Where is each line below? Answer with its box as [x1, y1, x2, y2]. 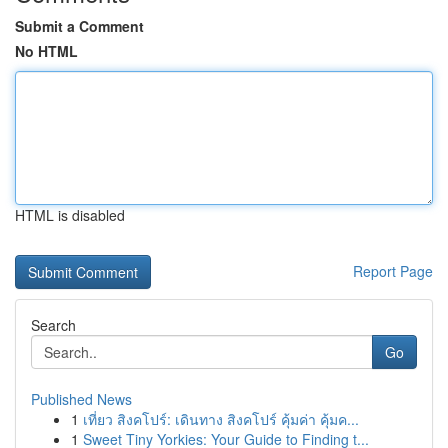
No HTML [15, 41, 78, 61]
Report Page [353, 261, 433, 281]
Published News [31, 389, 132, 409]
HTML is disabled [15, 205, 125, 225]
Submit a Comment [15, 16, 144, 36]
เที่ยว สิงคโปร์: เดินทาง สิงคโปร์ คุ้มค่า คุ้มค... [83, 409, 359, 429]
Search [31, 315, 76, 335]
